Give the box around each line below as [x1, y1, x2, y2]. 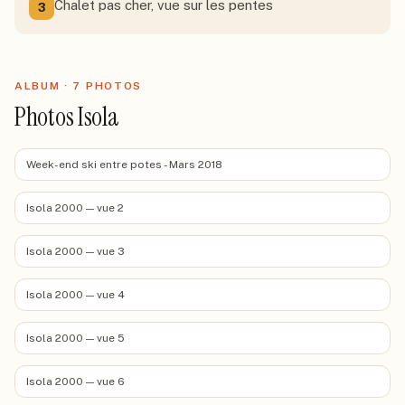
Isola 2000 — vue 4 [26, 288, 125, 301]
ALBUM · [14, 80, 73, 92]
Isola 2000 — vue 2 [26, 202, 124, 214]
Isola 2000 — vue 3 [26, 245, 125, 258]
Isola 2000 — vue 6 [26, 375, 125, 388]
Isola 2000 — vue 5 [26, 332, 125, 344]
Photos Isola [14, 100, 119, 134]
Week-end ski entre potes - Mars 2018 [26, 158, 222, 171]
